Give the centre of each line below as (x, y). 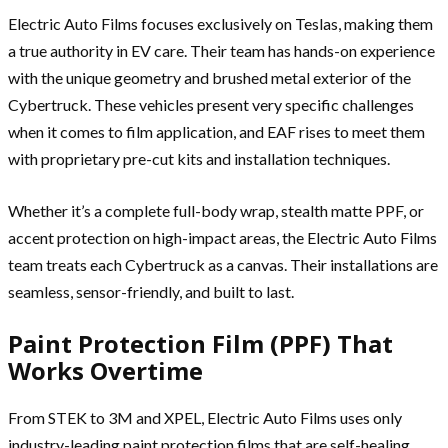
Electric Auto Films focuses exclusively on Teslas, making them (220, 24)
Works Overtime (105, 371)
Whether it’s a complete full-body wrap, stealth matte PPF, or (216, 211)
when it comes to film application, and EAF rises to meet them (216, 132)
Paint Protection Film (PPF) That (200, 344)
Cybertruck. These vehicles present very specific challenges (211, 105)
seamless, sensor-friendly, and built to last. (151, 292)
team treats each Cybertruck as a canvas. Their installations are (223, 265)
